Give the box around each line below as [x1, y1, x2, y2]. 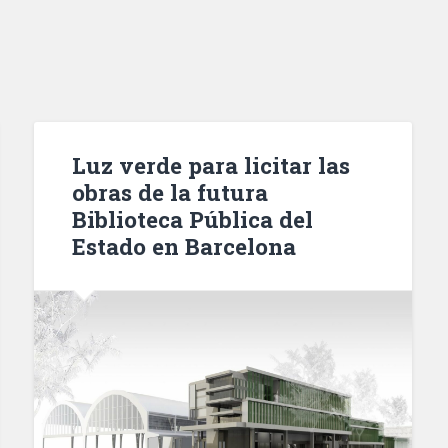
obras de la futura [72, 176, 269, 207]
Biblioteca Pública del [72, 203, 314, 234]
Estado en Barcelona [72, 230, 297, 261]
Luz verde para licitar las [72, 149, 351, 180]
